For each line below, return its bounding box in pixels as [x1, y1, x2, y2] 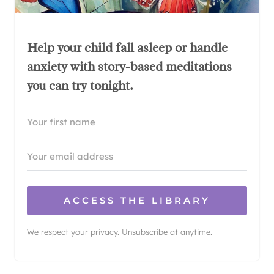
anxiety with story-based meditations [27, 59, 232, 75]
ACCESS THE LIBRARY [64, 194, 210, 207]
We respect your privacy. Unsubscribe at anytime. [27, 227, 212, 237]
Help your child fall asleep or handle [27, 40, 228, 56]
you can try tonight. [27, 78, 133, 94]
